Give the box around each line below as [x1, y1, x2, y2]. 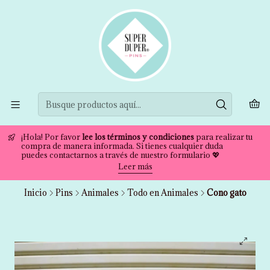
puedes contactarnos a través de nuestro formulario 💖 [21, 149, 220, 160]
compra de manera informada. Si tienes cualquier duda [21, 140, 223, 151]
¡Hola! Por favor [21, 131, 82, 142]
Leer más [118, 161, 152, 172]
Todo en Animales [127, 187, 198, 198]
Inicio [24, 187, 47, 198]
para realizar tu [194, 131, 253, 142]
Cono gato [206, 187, 246, 198]
